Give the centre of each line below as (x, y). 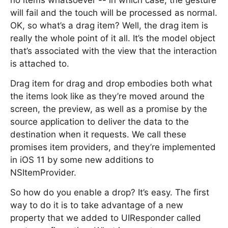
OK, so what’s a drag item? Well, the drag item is (109, 25)
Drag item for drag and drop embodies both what (111, 83)
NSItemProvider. (43, 173)
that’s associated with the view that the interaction (113, 51)
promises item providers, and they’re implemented (113, 147)
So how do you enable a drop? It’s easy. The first (110, 192)
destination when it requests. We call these (98, 134)
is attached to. (40, 64)
